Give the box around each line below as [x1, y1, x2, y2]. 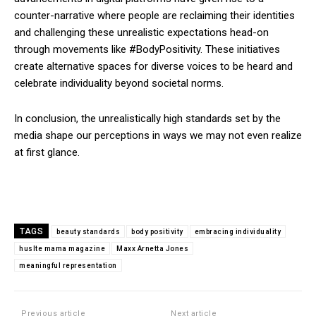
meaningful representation [19, 261, 117, 269]
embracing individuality [194, 227, 281, 236]
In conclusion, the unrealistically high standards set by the [14, 111, 281, 125]
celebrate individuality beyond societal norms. [14, 76, 224, 90]
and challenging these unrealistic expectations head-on [14, 25, 269, 39]
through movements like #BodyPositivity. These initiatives [14, 42, 280, 56]
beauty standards [56, 227, 120, 236]
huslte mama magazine [19, 244, 105, 253]
